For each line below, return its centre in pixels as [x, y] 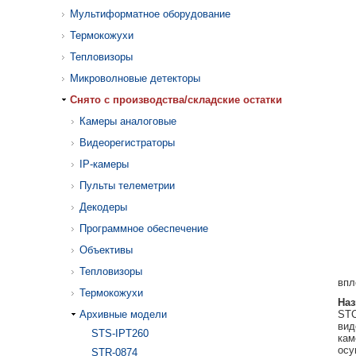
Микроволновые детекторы [135, 78]
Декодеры [103, 207]
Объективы [106, 250]
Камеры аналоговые [128, 121]
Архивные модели [123, 314]
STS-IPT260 [120, 333]
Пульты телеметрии [127, 186]
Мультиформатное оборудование [150, 14]
